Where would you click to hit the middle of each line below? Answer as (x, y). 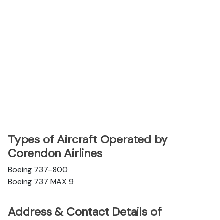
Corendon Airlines (55, 153)
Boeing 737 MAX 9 (41, 181)
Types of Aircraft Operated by (88, 139)
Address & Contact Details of (85, 212)
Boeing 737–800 (38, 170)
